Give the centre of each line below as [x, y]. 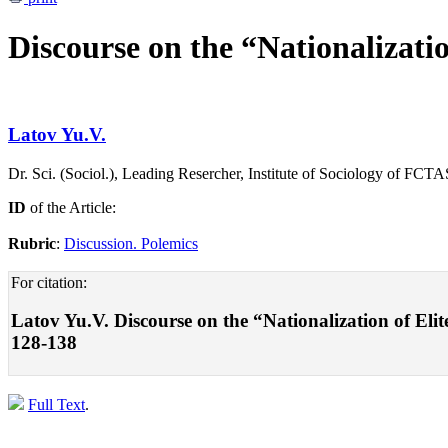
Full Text [56, 405]
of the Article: [71, 207]
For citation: [49, 282]
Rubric [32, 243]
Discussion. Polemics [131, 243]
